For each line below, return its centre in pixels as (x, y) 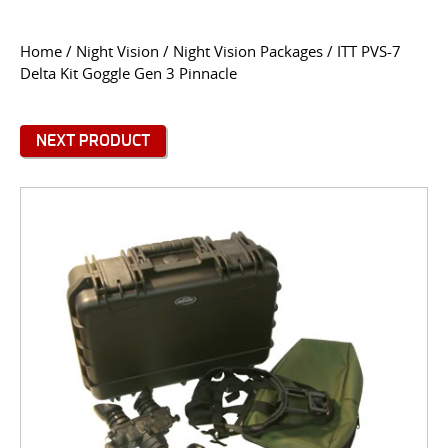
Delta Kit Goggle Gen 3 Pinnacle (128, 73)
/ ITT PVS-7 (362, 51)
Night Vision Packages (248, 51)
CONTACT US (224, 28)
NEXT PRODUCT (93, 141)
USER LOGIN (57, 115)
